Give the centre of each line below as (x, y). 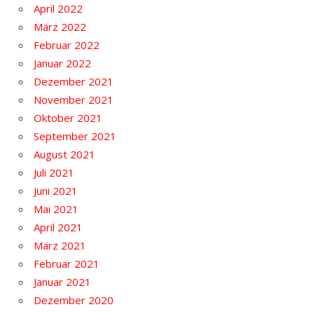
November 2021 (74, 100)
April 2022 (58, 9)
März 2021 (60, 246)
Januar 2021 (62, 282)
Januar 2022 (62, 63)
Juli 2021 (54, 173)
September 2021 (75, 136)
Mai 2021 (56, 209)
